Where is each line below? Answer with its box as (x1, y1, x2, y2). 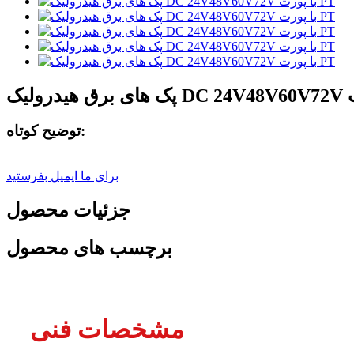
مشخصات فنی (30, 314, 184, 344)
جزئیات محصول (6, 200, 130, 221)
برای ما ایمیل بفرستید (6, 169, 119, 183)
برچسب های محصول (6, 238, 172, 259)
